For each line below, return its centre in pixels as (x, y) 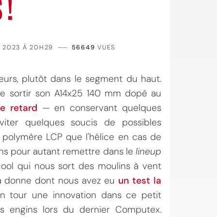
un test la (140, 180)
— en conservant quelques (99, 108)
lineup (149, 151)
